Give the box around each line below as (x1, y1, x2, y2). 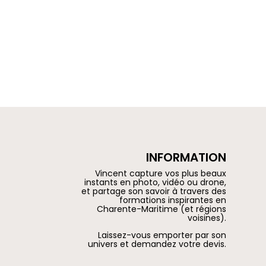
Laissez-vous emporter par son (97, 229, 226, 241)
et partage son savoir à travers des (81, 185, 226, 197)
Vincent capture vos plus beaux (94, 167, 226, 179)
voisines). (187, 211, 226, 224)
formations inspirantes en (119, 194, 226, 206)
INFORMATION (145, 148, 226, 166)
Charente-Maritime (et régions (96, 202, 226, 215)
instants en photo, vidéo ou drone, (84, 176, 226, 188)
